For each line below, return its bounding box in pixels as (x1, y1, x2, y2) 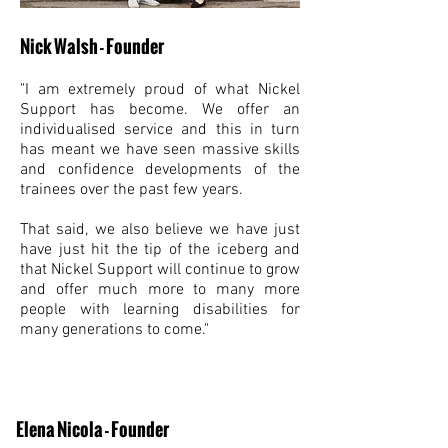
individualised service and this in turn (20, 120, 300, 140)
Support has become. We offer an (20, 100, 300, 120)
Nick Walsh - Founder (20, 33, 164, 60)
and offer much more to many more (20, 280, 300, 300)
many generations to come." (20, 320, 209, 340)
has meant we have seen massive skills (20, 140, 300, 160)
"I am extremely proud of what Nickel (20, 80, 300, 100)
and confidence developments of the (20, 160, 300, 180)
